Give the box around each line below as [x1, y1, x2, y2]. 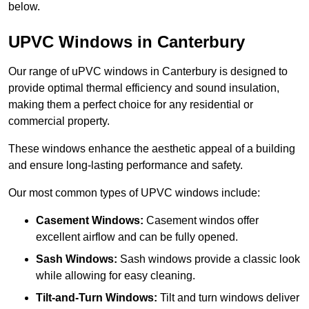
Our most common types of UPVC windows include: [8, 187, 260, 199]
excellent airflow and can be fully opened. [36, 231, 238, 243]
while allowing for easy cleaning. [36, 270, 195, 282]
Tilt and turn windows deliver [157, 292, 299, 304]
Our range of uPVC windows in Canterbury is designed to [8, 66, 288, 78]
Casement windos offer [143, 215, 259, 227]
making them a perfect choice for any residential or [8, 99, 253, 111]
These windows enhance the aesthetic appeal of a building [8, 143, 295, 155]
